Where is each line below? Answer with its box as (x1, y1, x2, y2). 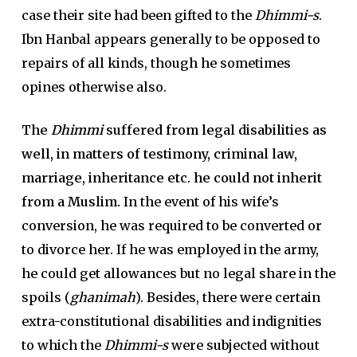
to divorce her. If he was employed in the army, (21, 241, 319, 257)
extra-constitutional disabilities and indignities (21, 313, 322, 329)
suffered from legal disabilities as (102, 122, 327, 138)
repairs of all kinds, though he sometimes (21, 55, 291, 71)
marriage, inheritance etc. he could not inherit (21, 170, 322, 186)
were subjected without (167, 337, 320, 353)
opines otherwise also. (21, 79, 167, 95)
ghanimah (69, 289, 135, 305)
